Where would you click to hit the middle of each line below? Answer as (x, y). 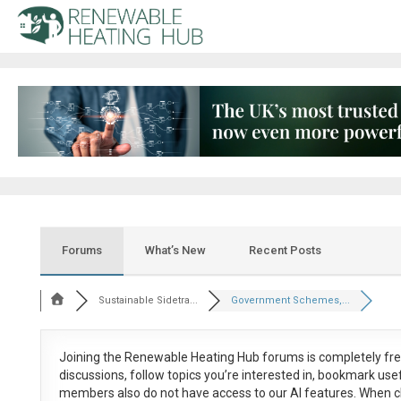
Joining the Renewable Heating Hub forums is (188, 358)
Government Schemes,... (291, 301)
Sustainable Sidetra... (149, 301)
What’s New (175, 251)
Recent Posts (285, 251)
